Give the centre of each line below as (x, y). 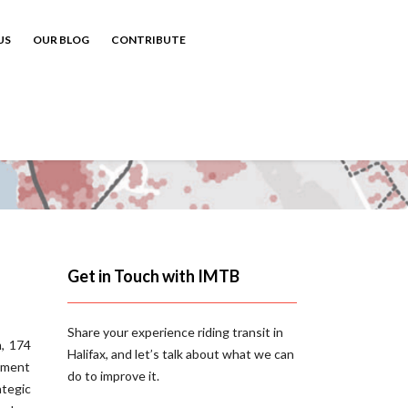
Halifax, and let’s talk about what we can (180, 354)
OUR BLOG (61, 40)
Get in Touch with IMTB (153, 276)
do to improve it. (113, 376)
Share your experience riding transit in (175, 332)
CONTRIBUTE (148, 40)
